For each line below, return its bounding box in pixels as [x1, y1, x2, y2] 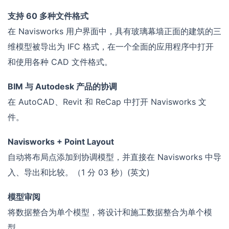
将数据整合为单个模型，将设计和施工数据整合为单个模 [8, 207, 212, 218]
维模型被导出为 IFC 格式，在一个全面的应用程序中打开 [8, 41, 214, 52]
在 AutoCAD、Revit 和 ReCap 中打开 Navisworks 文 [8, 97, 207, 107]
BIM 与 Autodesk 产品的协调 [8, 81, 117, 92]
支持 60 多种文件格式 [8, 11, 88, 21]
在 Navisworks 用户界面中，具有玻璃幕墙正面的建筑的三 [8, 26, 221, 37]
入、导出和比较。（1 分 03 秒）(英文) [8, 167, 150, 178]
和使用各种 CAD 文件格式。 [8, 57, 112, 67]
